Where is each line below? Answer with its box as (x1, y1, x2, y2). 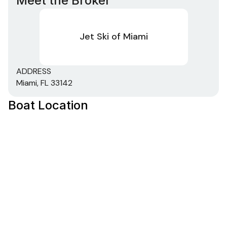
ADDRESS (16, 65, 51, 77)
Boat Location (8, 97, 88, 112)
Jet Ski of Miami (79, 30, 148, 43)
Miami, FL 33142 (16, 77, 72, 88)
